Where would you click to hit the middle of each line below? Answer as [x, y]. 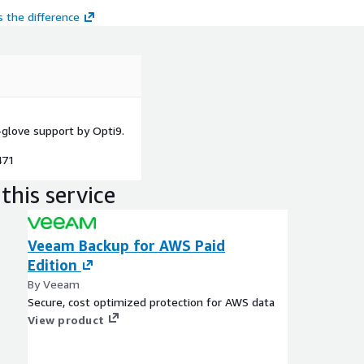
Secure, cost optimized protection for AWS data [151, 302]
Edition [52, 265]
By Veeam [54, 284]
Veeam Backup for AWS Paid [126, 245]
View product [66, 320]
